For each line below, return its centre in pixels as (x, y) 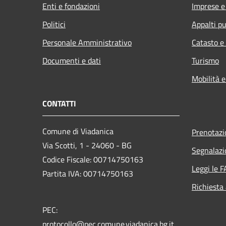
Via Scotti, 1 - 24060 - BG (87, 145)
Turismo (205, 60)
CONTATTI (59, 103)
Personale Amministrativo (87, 42)
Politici (54, 24)
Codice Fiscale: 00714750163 (94, 159)
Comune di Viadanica (78, 131)
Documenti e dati (72, 60)
